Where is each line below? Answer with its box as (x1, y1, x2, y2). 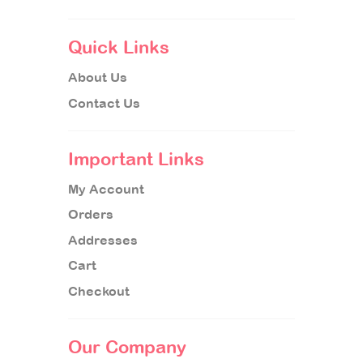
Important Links (68, 147, 204, 169)
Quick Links (68, 36, 169, 58)
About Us (68, 70, 127, 85)
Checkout (68, 283, 130, 298)
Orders (68, 207, 113, 222)
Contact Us (68, 95, 140, 110)
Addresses (68, 232, 138, 247)
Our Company (68, 336, 186, 358)
